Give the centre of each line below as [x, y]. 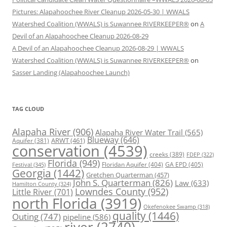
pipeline [77, 217]
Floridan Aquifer [124, 165]
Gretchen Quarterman [120, 175]
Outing [25, 217]
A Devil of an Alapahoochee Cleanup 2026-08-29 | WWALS [98, 48]
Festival [22, 165]
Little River [32, 192]
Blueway [103, 140]
